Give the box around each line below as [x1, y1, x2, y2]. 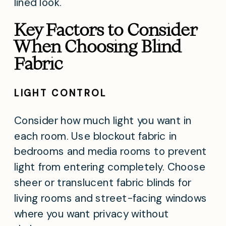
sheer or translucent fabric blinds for [14, 176, 192, 190]
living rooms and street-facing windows [14, 191, 207, 205]
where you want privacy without [14, 206, 169, 221]
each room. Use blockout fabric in [14, 129, 177, 143]
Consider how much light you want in [14, 113, 192, 128]
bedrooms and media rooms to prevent [14, 144, 207, 159]
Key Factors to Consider [14, 18, 197, 42]
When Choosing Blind [14, 35, 182, 59]
